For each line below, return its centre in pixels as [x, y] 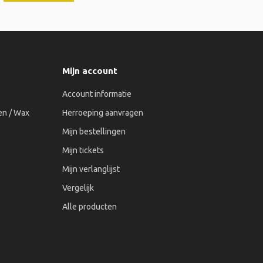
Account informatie [97, 94]
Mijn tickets [83, 150]
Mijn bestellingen [94, 131]
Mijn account [90, 71]
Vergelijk [78, 188]
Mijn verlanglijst [91, 169]
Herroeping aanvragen [103, 113]
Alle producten [90, 207]
